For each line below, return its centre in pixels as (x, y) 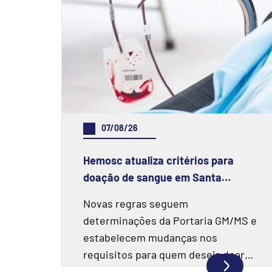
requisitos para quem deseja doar (164, 254)
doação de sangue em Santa (152, 177)
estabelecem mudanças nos (150, 237)
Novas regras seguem (136, 203)
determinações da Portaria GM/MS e (170, 220)
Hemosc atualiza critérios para (158, 160)
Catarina (104, 194)
